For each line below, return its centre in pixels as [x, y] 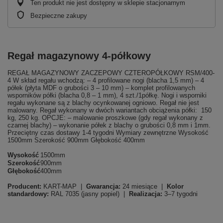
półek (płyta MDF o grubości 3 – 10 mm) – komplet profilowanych [101, 88]
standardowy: [28, 194]
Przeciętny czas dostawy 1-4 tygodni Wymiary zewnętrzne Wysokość [108, 132]
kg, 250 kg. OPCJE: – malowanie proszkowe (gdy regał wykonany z [105, 117]
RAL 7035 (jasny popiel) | [89, 194]
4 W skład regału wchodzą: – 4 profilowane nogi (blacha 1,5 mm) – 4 [106, 80]
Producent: [24, 186]
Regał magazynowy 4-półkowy [79, 56]
